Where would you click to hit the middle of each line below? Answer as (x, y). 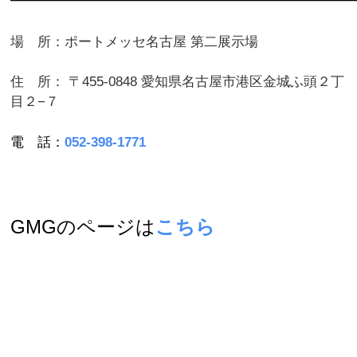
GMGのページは (83, 226)
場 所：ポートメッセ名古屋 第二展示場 (135, 41)
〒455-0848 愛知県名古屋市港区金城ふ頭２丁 (207, 82)
